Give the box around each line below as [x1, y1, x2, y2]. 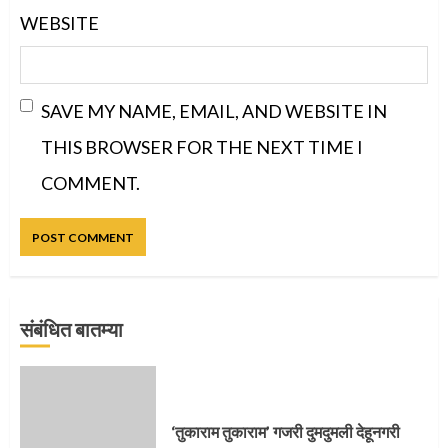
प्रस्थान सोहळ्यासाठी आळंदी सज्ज [171, 393, 366, 413]
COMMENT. [41, 171, 140, 194]
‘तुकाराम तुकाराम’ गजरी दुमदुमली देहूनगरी [171, 421, 400, 441]
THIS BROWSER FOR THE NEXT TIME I [41, 135, 363, 158]
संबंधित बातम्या [20, 317, 123, 342]
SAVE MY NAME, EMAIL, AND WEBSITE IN [41, 99, 387, 122]
